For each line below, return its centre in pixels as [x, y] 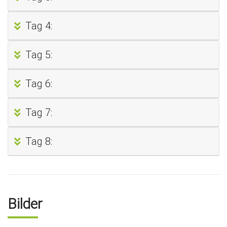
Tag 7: [39, 112]
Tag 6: [39, 84]
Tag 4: [39, 26]
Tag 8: [39, 141]
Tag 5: [39, 55]
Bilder [25, 204]
